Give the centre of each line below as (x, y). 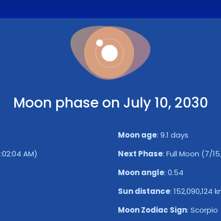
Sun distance (144, 191)
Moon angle (141, 172)
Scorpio (204, 210)
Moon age (137, 135)
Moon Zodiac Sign (152, 210)
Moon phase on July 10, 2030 (110, 103)
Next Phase (140, 154)
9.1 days (174, 135)
